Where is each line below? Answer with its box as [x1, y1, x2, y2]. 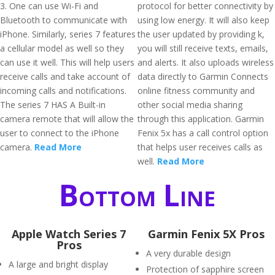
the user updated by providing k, [137, 28, 265, 40]
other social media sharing [137, 99, 242, 110]
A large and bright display [9, 258, 108, 270]
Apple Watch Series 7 [12, 227, 126, 241]
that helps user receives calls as [137, 141, 263, 153]
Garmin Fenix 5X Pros [148, 227, 265, 241]
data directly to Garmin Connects [137, 71, 268, 82]
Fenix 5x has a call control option [137, 127, 268, 139]
